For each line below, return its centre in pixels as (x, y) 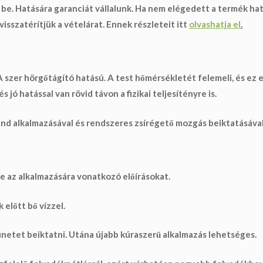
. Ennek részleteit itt (146, 24)
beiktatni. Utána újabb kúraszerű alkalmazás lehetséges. (141, 235)
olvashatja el (215, 24)
